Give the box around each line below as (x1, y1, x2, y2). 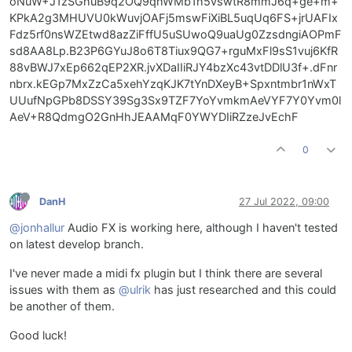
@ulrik (119, 282, 151, 297)
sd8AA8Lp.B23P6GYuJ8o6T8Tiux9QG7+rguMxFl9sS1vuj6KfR (9, 43, 338, 58)
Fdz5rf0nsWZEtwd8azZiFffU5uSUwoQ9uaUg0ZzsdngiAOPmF (9, 27, 342, 42)
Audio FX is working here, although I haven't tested (64, 220, 338, 235)
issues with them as (9, 282, 119, 297)
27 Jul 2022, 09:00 (239, 196, 329, 208)
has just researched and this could (151, 282, 336, 297)
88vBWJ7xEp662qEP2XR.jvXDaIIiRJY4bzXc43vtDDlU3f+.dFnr (9, 60, 337, 75)
